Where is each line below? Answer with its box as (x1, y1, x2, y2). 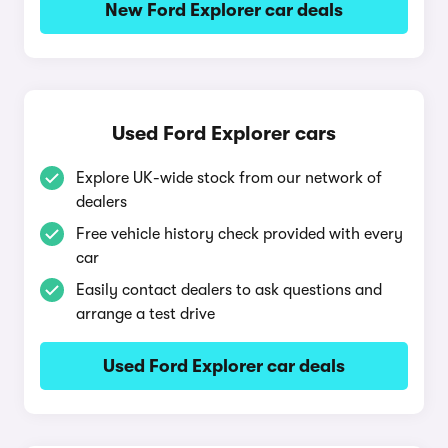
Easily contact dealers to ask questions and (76, 281, 382, 299)
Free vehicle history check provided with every (76, 225, 403, 243)
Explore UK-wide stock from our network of (76, 169, 382, 187)
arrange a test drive (76, 305, 215, 323)
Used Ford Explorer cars (112, 122, 336, 145)
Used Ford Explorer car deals (103, 356, 345, 376)
